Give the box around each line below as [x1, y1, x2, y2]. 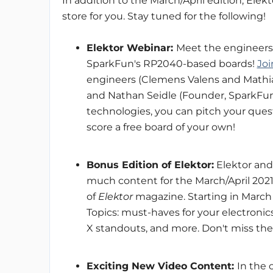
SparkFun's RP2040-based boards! [86, 57, 257, 69]
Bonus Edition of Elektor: [86, 158, 214, 171]
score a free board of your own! [86, 121, 235, 133]
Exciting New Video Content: [86, 260, 237, 272]
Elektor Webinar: [86, 41, 176, 54]
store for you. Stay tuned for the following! [62, 10, 266, 22]
